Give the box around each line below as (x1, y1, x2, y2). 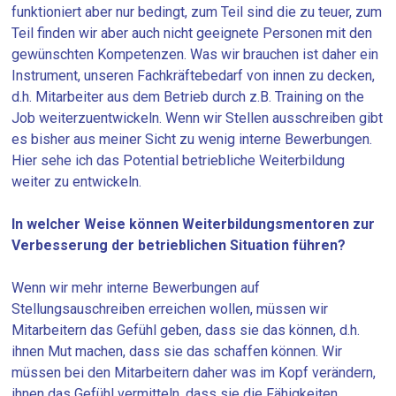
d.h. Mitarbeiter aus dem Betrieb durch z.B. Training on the (11, 88, 365, 105)
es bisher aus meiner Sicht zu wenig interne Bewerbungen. (11, 131, 373, 148)
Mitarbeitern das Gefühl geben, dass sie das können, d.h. (11, 322, 361, 339)
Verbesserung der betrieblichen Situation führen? (11, 237, 346, 254)
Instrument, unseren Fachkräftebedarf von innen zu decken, (11, 67, 376, 84)
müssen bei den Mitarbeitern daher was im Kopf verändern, (11, 364, 377, 381)
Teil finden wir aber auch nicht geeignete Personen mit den (11, 25, 373, 42)
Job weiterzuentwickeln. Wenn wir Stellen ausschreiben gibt (11, 110, 384, 126)
